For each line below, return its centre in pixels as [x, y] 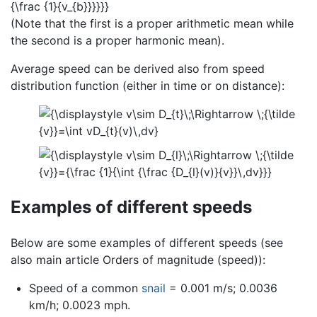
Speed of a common [85, 288]
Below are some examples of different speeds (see [147, 242]
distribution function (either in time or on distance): [148, 86]
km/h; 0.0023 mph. [79, 305]
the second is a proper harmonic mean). [117, 41]
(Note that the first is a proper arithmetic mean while [152, 24]
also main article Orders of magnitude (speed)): [138, 259]
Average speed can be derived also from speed [138, 69]
